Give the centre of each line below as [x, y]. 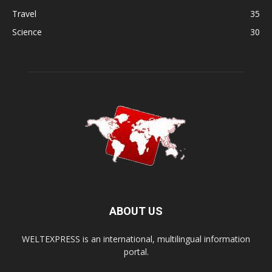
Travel [24, 14]
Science [27, 32]
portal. [136, 252]
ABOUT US [136, 211]
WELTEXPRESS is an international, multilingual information [136, 239]
